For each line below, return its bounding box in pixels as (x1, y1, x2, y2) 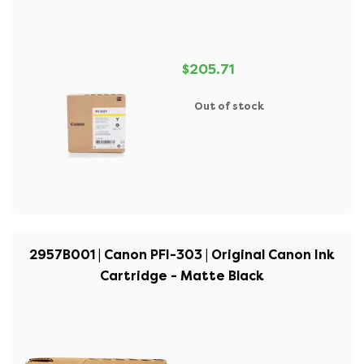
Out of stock (194, 99, 264, 113)
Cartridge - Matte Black (100, 267, 264, 284)
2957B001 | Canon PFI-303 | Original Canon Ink (29, 246, 335, 263)
